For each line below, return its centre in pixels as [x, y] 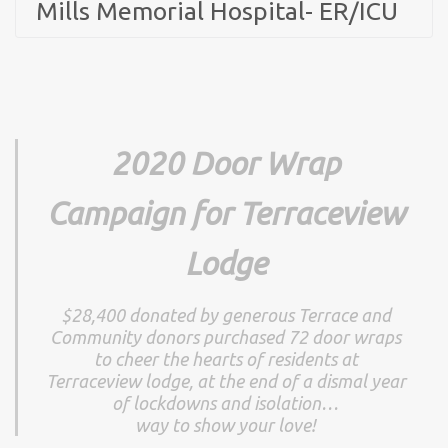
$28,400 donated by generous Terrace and [225, 315]
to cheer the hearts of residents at [225, 359]
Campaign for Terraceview [225, 214]
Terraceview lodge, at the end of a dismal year [225, 381]
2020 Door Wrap [225, 164]
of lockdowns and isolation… [225, 403]
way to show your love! [225, 425]
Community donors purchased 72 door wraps [225, 337]
